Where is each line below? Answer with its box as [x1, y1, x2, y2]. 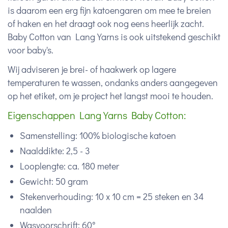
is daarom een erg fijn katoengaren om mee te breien [8, 4, 211, 16]
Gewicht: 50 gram [20, 175, 88, 187]
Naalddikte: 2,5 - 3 [20, 145, 90, 157]
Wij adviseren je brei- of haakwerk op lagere [8, 63, 176, 75]
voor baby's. [8, 44, 53, 56]
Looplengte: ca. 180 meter [20, 160, 119, 172]
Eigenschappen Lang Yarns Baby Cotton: [8, 108, 186, 122]
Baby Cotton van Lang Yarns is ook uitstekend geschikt [8, 31, 220, 43]
